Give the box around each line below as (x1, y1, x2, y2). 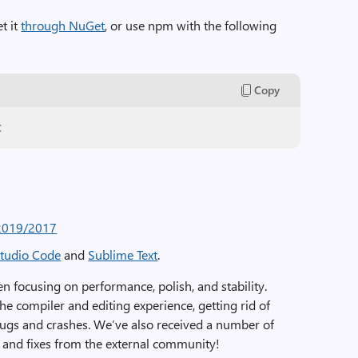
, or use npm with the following (105, 17, 277, 34)
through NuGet (21, 17, 105, 34)
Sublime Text (88, 246, 158, 263)
